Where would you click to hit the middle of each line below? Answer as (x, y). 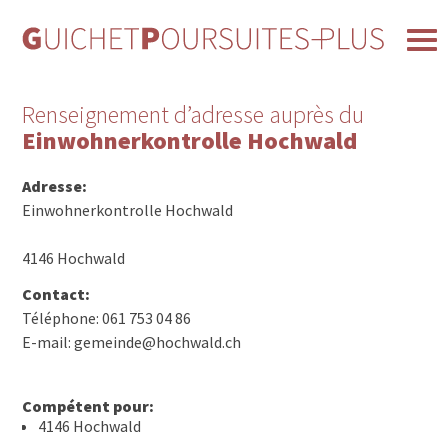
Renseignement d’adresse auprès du (193, 115)
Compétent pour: (88, 406)
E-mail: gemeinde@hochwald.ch (132, 342)
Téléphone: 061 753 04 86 (107, 318)
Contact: (56, 294)
